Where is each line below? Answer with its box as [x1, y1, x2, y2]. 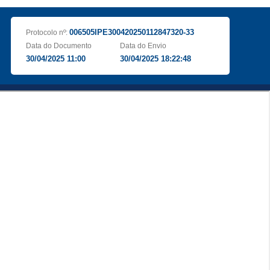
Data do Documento [25, 42, 92, 50]
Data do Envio [120, 42, 167, 50]
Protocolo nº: [25, 28, 69, 37]
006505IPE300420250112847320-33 [69, 28, 194, 37]
